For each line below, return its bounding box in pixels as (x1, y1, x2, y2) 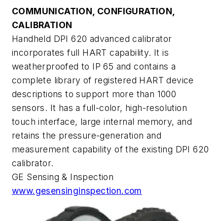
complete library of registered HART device (12, 74, 194, 85)
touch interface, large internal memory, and (12, 116, 192, 127)
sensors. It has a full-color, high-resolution (12, 102, 187, 113)
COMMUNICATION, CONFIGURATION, (12, 5, 175, 16)
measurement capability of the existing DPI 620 (12, 144, 209, 154)
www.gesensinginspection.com (12, 185, 142, 196)
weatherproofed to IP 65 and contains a (12, 61, 176, 72)
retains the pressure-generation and (12, 130, 161, 141)
